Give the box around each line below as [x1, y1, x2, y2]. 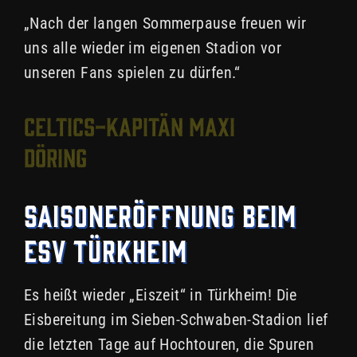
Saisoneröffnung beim [24, 197, 296, 231]
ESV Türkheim [24, 232, 187, 266]
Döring [24, 142, 87, 171]
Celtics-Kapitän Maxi [24, 111, 235, 140]
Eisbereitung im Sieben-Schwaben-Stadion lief [24, 310, 328, 330]
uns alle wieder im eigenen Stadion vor [24, 38, 282, 58]
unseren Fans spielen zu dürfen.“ [24, 63, 241, 83]
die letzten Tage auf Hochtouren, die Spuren [24, 335, 315, 355]
